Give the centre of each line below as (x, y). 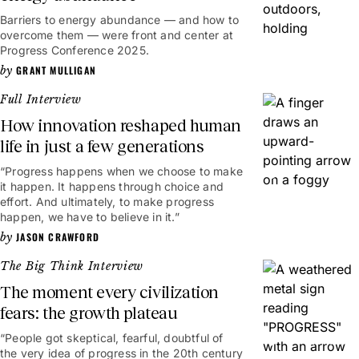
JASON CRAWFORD (58, 237)
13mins (330, 341)
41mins (331, 174)
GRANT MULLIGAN (56, 70)
